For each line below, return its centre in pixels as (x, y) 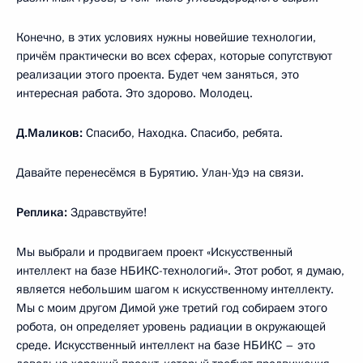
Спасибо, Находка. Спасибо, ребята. (183, 132)
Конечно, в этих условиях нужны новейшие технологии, (166, 37)
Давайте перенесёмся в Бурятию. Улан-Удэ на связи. (160, 172)
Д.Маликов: (49, 132)
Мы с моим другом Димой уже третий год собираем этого (172, 307)
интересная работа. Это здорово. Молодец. (135, 93)
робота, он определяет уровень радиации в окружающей (171, 326)
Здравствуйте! (107, 212)
